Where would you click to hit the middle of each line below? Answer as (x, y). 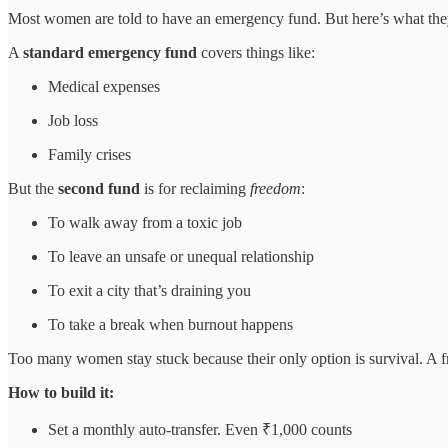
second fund (99, 189)
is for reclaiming (195, 189)
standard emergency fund (110, 53)
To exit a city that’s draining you (149, 291)
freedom (275, 189)
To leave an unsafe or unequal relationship (181, 257)
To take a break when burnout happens (170, 325)
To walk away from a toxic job (145, 223)
